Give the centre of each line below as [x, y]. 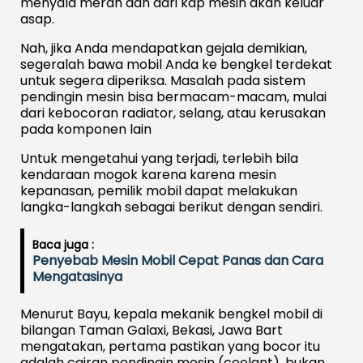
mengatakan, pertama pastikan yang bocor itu [170, 346]
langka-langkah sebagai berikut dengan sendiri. [171, 207]
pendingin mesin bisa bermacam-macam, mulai [173, 96]
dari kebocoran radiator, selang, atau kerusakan [173, 113]
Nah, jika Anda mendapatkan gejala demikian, [164, 48]
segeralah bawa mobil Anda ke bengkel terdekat [176, 64]
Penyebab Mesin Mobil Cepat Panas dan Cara [178, 260]
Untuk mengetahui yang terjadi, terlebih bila [159, 158]
